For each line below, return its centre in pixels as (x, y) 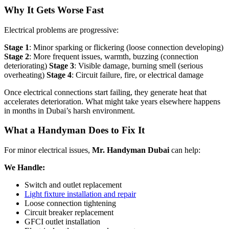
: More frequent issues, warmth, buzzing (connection (114, 56)
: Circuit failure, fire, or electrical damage (138, 75)
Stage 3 (62, 65)
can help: (185, 150)
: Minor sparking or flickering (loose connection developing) (126, 47)
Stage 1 (17, 47)
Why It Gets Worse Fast (54, 10)
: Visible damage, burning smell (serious (139, 65)
